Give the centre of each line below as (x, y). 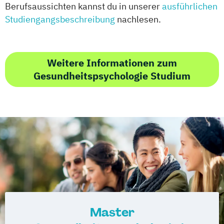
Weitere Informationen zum (112, 63)
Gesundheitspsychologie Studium (112, 76)
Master (112, 212)
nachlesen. (138, 19)
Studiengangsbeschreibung (60, 19)
